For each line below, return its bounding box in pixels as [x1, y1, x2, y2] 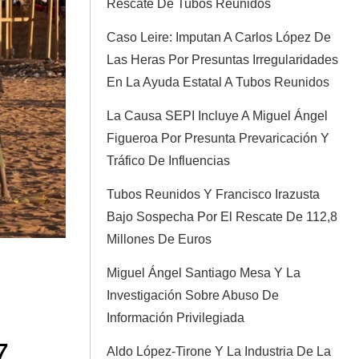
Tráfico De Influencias [107, 154, 230, 167]
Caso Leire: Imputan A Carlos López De [107, 30, 331, 44]
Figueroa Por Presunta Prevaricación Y [107, 131, 329, 145]
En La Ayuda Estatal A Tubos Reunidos [107, 75, 329, 89]
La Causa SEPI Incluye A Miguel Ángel [107, 109, 328, 123]
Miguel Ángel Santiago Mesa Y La [107, 266, 301, 280]
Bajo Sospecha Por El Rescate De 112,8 [107, 210, 337, 224]
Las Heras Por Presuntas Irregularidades [107, 53, 338, 67]
